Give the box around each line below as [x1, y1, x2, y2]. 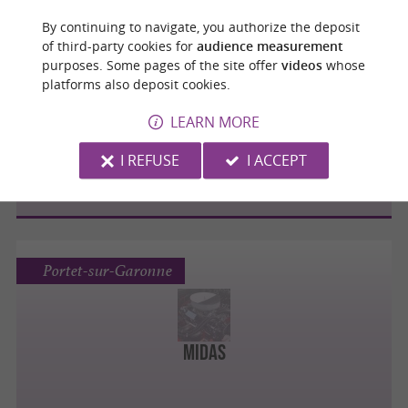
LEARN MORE [170, 112, 260, 133]
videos [280, 56, 322, 74]
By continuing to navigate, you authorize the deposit [41, 17, 360, 36]
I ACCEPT [247, 150, 308, 171]
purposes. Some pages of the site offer [41, 56, 281, 74]
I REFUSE [120, 150, 180, 171]
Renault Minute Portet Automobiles [71, 145, 337, 170]
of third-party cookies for [41, 36, 197, 55]
